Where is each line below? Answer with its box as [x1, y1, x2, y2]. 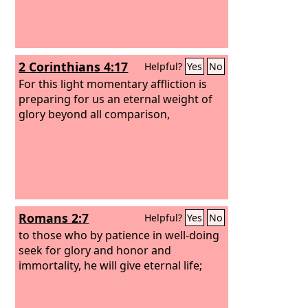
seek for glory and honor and [19, 242, 172, 258]
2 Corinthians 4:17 [19, 58, 129, 75]
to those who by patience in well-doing [19, 227, 220, 243]
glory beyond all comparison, [19, 106, 170, 122]
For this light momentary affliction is [19, 76, 208, 91]
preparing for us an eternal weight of [19, 91, 213, 107]
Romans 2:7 [19, 210, 89, 226]
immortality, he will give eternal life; [19, 257, 203, 273]
